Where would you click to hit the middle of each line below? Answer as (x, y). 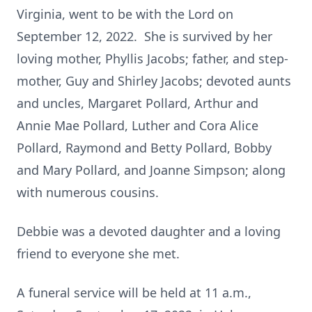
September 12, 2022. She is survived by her (145, 36)
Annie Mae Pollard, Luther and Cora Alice (138, 125)
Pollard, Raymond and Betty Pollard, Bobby (144, 148)
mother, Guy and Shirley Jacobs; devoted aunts (154, 81)
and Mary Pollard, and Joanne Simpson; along (151, 170)
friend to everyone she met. (98, 253)
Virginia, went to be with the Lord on (125, 14)
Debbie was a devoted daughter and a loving (149, 231)
